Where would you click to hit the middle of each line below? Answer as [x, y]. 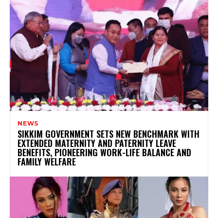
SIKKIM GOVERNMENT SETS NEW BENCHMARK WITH [109, 134]
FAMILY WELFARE [47, 162]
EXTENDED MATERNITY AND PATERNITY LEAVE [97, 143]
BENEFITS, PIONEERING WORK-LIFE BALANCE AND [104, 153]
